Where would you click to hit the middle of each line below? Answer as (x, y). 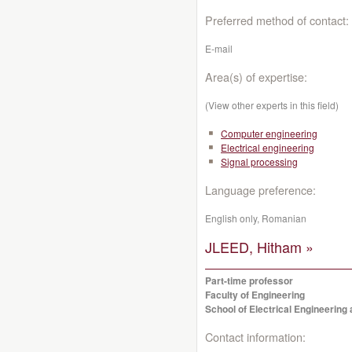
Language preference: (260, 190)
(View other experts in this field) (272, 105)
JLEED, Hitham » (259, 247)
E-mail (219, 48)
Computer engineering (269, 133)
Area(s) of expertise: (256, 77)
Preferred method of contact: (277, 20)
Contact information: (255, 337)
